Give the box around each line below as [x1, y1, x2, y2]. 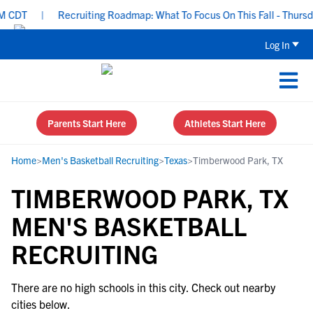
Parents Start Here [48, 117, 126, 129]
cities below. [11, 297, 71, 311]
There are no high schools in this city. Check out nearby [11, 280, 275, 294]
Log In [265, 38, 290, 51]
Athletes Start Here [184, 117, 265, 129]
